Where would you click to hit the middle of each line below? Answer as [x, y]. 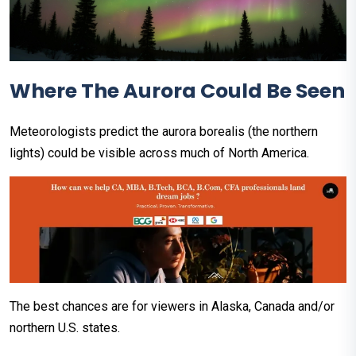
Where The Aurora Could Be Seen [177, 91]
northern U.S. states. [65, 328]
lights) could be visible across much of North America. [159, 153]
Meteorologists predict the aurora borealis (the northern [164, 131]
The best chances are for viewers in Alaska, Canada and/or [172, 307]
